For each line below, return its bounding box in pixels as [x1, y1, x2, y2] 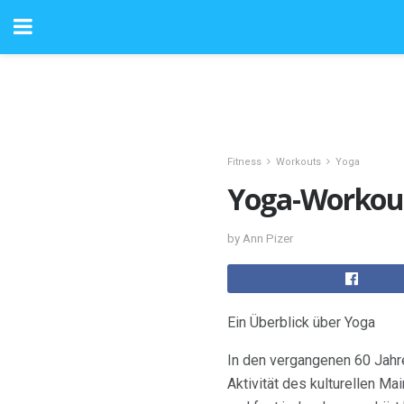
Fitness [227, 156, 262, 168]
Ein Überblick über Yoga [227, 313, 375, 331]
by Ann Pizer [227, 231, 293, 245]
